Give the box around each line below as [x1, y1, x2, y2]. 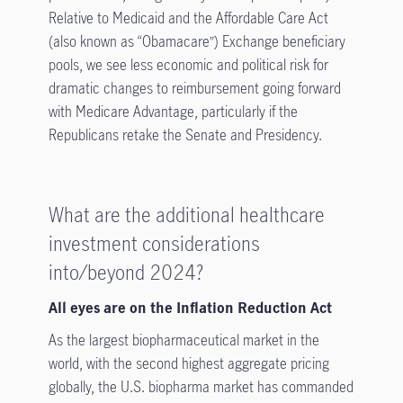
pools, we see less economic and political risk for [48, 54, 328, 75]
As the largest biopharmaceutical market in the [48, 329, 319, 350]
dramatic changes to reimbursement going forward [48, 77, 341, 98]
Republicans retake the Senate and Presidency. [48, 124, 322, 145]
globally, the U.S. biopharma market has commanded [48, 376, 354, 397]
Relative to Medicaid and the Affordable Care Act [48, 7, 328, 28]
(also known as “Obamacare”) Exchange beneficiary [48, 31, 345, 51]
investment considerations [48, 229, 260, 256]
